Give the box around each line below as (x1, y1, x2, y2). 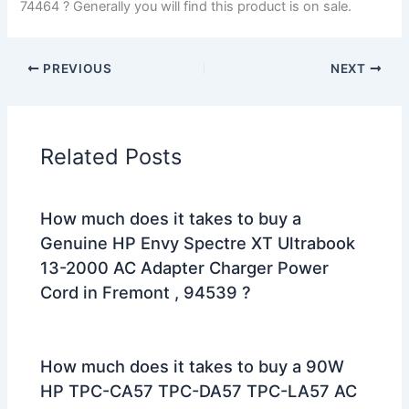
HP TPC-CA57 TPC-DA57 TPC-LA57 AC (40, 381, 358, 402)
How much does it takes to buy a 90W (40, 356, 345, 377)
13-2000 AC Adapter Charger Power (40, 257, 330, 278)
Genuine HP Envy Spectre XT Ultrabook (40, 232, 356, 253)
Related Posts (40, 142, 183, 170)
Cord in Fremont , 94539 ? (40, 281, 252, 302)
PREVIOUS (39, 60, 112, 76)
